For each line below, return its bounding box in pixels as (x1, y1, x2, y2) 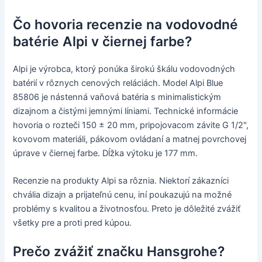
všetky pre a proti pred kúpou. (13, 217, 132, 228)
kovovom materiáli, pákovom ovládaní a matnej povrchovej (13, 133, 247, 144)
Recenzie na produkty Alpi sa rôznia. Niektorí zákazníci (13, 175, 229, 186)
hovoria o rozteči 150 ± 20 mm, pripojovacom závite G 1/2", (13, 119, 249, 130)
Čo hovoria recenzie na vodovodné (13, 16, 239, 33)
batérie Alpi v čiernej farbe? (13, 33, 192, 50)
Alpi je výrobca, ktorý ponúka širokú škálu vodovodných (13, 63, 236, 74)
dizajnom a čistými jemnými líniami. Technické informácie (13, 105, 239, 116)
